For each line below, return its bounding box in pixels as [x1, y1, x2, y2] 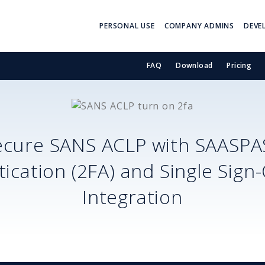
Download [176, 60, 213, 71]
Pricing [227, 60, 252, 71]
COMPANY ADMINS [164, 21, 234, 31]
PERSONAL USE [99, 21, 155, 31]
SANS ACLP [49, 131, 147, 157]
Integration [82, 183, 183, 209]
